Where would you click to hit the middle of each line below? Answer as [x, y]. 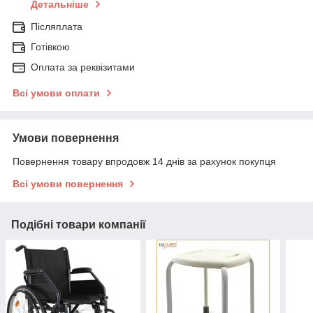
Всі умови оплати [56, 93]
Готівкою [50, 47]
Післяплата [57, 27]
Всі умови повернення [68, 184]
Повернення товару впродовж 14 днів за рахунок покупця [144, 162]
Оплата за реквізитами [83, 67]
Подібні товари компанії [79, 225]
